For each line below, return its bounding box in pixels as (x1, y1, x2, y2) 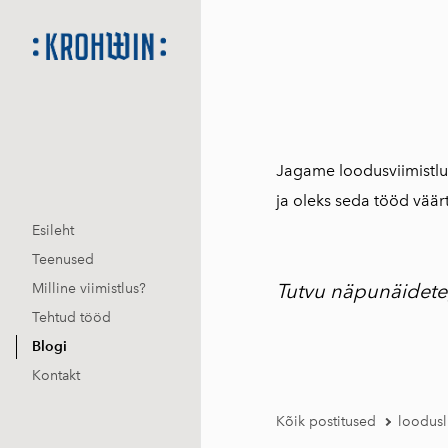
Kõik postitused (276, 413, 376, 430)
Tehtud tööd (32, 309, 111, 327)
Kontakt (32, 367, 80, 385)
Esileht (32, 222, 74, 240)
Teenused (32, 251, 94, 269)
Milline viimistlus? (32, 280, 146, 298)
